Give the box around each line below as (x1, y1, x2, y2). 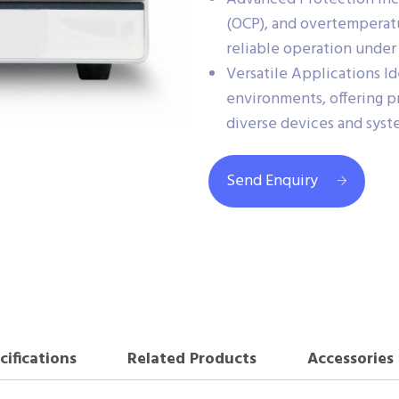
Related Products (127, 346, 257, 372)
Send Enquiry (226, 168, 318, 194)
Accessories (307, 346, 395, 372)
